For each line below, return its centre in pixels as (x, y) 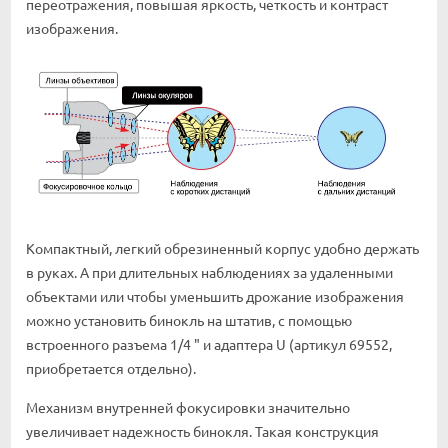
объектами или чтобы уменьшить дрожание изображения (215, 296)
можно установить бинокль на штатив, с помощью (189, 320)
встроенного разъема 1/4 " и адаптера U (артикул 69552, (209, 344)
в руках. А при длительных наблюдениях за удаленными (209, 272)
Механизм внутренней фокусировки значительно (188, 407)
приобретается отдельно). (111, 368)
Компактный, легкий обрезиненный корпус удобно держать (222, 248)
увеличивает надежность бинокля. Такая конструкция (202, 431)
